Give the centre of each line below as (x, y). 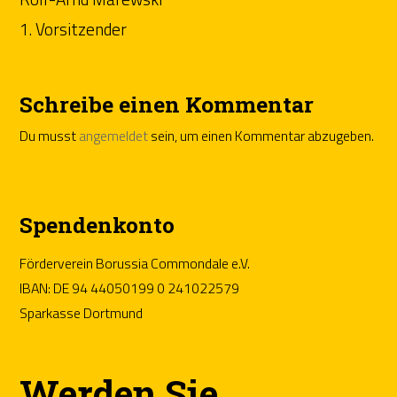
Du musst (50, 136)
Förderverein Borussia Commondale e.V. (135, 264)
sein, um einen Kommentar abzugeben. (261, 136)
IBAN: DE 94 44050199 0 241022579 (130, 288)
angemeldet (114, 136)
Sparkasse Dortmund (82, 313)
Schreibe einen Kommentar (167, 105)
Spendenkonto (97, 225)
